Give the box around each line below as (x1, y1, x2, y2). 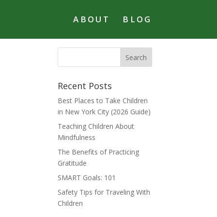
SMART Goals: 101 (58, 173, 116, 182)
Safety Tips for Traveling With (58, 187, 151, 197)
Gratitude (58, 158, 87, 168)
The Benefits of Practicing (58, 147, 139, 156)
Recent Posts (58, 80, 112, 92)
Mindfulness (58, 133, 96, 142)
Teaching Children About (58, 122, 135, 131)
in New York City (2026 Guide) (58, 107, 151, 116)
